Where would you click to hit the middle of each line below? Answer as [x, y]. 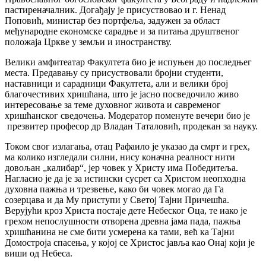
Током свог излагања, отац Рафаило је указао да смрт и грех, [127, 147]
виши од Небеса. [39, 254]
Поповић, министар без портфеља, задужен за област [113, 21]
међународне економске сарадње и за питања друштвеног [122, 31]
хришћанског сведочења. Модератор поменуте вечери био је [127, 116]
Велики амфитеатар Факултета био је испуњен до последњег [128, 62]
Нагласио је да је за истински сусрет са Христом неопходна [125, 179]
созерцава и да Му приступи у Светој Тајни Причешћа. [117, 200]
